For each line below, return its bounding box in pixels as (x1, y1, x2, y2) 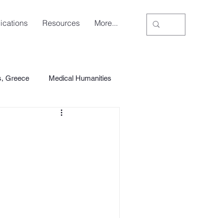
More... (94, 18, 118, 28)
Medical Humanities (48, 73, 111, 82)
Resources (42, 18, 80, 28)
